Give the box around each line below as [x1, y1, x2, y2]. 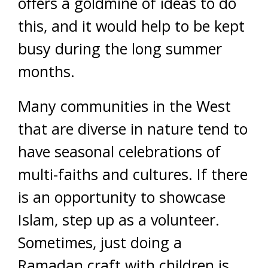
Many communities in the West [18, 96, 231, 117]
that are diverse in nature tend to [18, 118, 248, 139]
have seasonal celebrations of [18, 141, 221, 162]
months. [18, 61, 75, 82]
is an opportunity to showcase [18, 187, 226, 208]
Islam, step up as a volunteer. [18, 209, 220, 230]
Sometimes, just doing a [18, 232, 182, 253]
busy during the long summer [18, 38, 222, 59]
